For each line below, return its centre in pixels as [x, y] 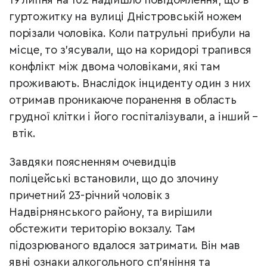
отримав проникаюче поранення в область [123, 101]
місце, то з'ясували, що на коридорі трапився [130, 51]
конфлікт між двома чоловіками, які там [115, 67]
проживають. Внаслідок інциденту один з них [130, 84]
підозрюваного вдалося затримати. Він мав [125, 246]
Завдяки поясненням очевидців [93, 163]
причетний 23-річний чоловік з [89, 196]
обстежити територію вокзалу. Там [102, 229]
